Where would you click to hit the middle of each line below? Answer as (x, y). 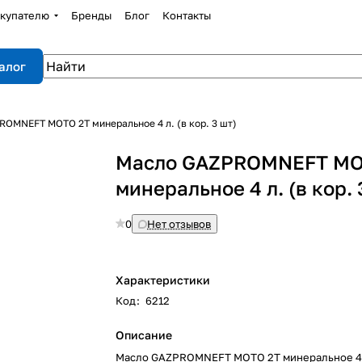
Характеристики (163, 280)
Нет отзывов (179, 224)
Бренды (91, 15)
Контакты (186, 15)
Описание (144, 335)
